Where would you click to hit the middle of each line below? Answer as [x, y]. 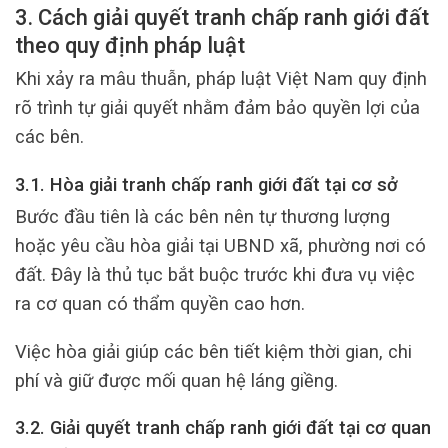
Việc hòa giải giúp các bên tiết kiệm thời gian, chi [213, 351]
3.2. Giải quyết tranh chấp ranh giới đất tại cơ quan [223, 428]
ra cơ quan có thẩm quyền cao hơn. [160, 304]
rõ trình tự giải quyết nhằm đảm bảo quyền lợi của [217, 108]
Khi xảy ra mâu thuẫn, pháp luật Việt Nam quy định [221, 79]
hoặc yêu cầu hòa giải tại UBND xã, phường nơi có [220, 246]
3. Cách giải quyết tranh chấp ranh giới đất [222, 17]
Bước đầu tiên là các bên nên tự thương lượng [202, 217]
